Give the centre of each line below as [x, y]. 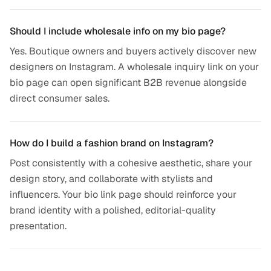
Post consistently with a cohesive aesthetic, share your [131, 163]
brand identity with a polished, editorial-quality [113, 210]
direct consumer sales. [60, 98]
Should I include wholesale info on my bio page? [118, 31]
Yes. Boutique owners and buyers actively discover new [133, 51]
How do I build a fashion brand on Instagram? [112, 143]
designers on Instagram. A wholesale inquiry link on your [134, 67]
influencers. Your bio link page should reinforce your [123, 194]
